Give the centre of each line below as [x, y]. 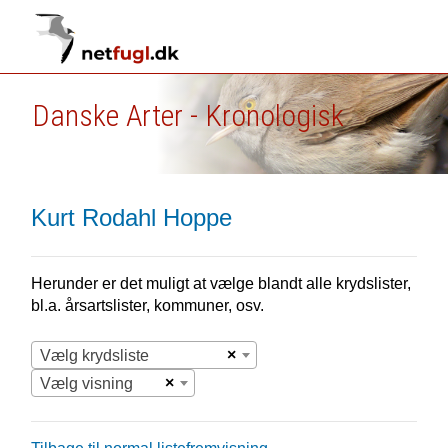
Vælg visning [86, 383]
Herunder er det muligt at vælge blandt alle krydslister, [220, 283]
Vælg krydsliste [94, 355]
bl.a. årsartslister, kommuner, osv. [147, 305]
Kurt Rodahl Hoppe [131, 217]
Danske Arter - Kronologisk [187, 115]
